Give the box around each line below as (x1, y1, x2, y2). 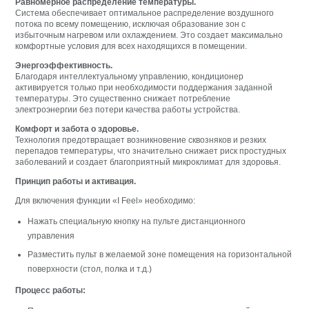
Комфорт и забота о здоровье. (15, 124, 139, 134)
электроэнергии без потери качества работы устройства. (15, 105, 241, 115)
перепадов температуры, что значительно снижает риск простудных (15, 146, 287, 157)
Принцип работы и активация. (15, 177, 137, 187)
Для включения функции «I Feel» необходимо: (15, 196, 196, 206)
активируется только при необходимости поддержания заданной (15, 83, 273, 93)
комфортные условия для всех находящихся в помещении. (15, 41, 248, 52)
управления (28, 231, 75, 241)
